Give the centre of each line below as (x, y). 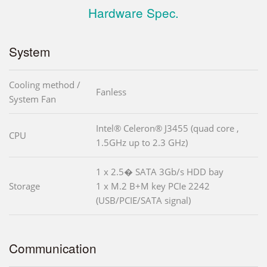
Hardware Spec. (133, 12)
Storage (24, 186)
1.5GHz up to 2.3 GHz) (142, 142)
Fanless (111, 91)
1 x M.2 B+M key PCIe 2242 (153, 186)
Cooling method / (45, 84)
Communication (53, 248)
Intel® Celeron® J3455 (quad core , (167, 128)
